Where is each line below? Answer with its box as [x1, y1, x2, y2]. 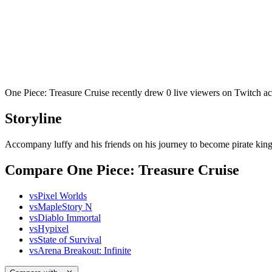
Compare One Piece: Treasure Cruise [5, 162, 239, 178]
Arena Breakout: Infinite [38, 245, 131, 256]
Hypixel [38, 223, 69, 234]
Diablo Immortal [38, 212, 101, 223]
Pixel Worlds [38, 190, 87, 201]
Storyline [5, 110, 62, 127]
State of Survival [38, 234, 101, 245]
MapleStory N [38, 201, 92, 212]
